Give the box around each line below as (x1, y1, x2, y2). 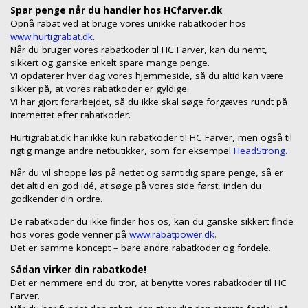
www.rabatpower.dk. (129, 228, 217, 241)
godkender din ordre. (10, 192, 102, 206)
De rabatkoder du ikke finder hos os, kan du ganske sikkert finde (10, 214, 294, 228)
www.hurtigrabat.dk (10, 30, 93, 43)
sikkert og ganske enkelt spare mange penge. (10, 56, 210, 69)
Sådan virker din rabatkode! (10, 263, 146, 276)
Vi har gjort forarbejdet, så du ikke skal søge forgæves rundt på (10, 96, 287, 109)
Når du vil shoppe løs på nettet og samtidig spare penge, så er (10, 166, 283, 179)
